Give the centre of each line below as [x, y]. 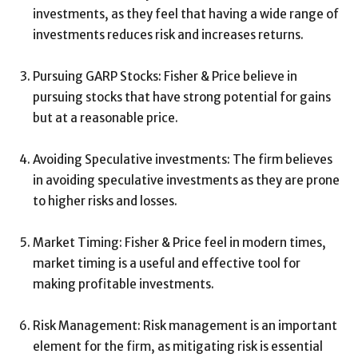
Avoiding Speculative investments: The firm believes [183, 159]
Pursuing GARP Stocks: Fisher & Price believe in [165, 76]
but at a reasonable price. [105, 118]
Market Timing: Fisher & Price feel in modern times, [179, 243]
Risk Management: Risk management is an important [185, 326]
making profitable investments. [123, 284]
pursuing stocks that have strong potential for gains [182, 97]
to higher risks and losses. [105, 201]
